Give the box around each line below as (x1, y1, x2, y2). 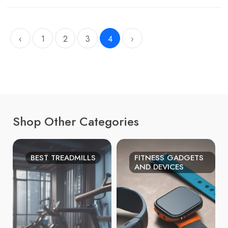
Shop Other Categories (13, 113, 139, 130)
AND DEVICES (134, 162, 184, 172)
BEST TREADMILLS (31, 153, 96, 163)
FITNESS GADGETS (134, 153, 204, 163)
